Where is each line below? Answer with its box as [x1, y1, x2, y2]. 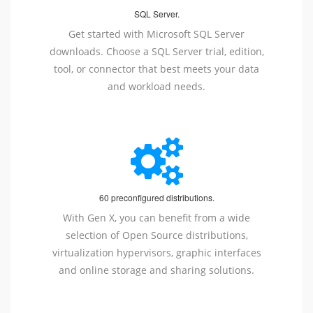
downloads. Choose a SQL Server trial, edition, [49, 45, 264, 59]
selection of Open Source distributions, [65, 228, 248, 242]
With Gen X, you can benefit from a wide [63, 211, 250, 225]
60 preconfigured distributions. [99, 191, 214, 204]
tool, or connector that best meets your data [54, 62, 259, 76]
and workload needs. [108, 80, 205, 94]
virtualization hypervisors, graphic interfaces [52, 246, 261, 260]
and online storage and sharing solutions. [59, 263, 254, 277]
